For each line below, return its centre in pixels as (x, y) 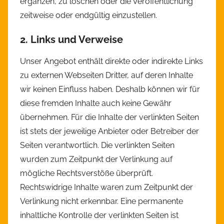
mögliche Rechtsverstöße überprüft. (86, 173)
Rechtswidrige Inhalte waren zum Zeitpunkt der (106, 187)
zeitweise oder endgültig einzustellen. (88, 15)
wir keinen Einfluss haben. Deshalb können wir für (110, 89)
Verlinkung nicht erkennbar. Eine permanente (101, 201)
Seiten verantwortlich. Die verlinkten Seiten (97, 145)
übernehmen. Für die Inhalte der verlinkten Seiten (109, 117)
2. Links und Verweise (71, 40)
